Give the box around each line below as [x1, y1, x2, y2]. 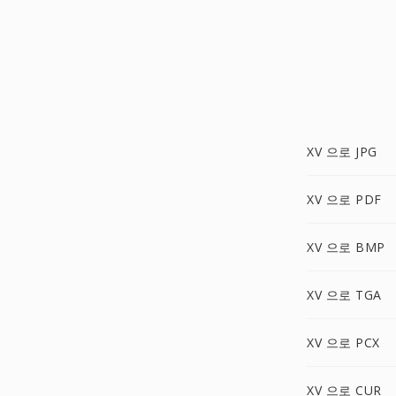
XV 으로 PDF [307, 191, 382, 208]
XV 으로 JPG [307, 143, 377, 160]
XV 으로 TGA [307, 286, 382, 303]
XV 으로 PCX [307, 334, 380, 351]
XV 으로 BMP [307, 239, 385, 255]
